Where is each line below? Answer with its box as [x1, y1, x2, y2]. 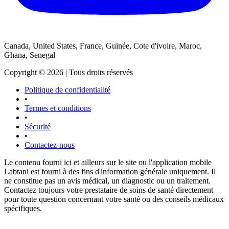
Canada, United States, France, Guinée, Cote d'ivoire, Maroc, [4, 41, 202, 51]
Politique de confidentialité [25, 85, 110, 95]
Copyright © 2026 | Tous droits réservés [4, 68, 133, 77]
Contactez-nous [25, 141, 75, 150]
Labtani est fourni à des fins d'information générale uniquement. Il [4, 167, 216, 176]
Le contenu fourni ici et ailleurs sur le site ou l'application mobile [4, 158, 212, 167]
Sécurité [25, 122, 51, 131]
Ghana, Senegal [4, 51, 55, 60]
